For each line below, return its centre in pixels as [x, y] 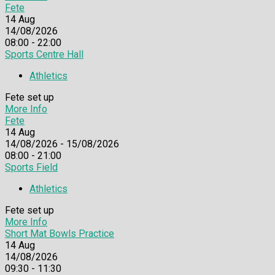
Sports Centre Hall [44, 55]
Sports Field [31, 168]
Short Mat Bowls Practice [60, 234]
